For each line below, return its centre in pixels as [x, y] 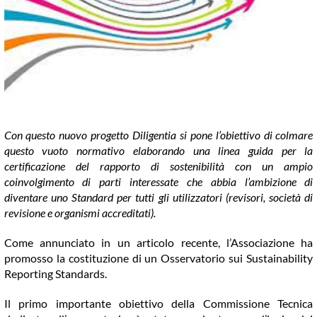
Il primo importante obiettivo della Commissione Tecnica [158, 304]
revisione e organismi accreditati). [80, 213]
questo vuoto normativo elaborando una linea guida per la [158, 151]
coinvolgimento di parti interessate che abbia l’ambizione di [158, 182]
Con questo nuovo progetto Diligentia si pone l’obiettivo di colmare [158, 135]
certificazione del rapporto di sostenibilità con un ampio [158, 166]
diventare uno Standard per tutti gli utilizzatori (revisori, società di [158, 197]
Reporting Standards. [55, 274]
